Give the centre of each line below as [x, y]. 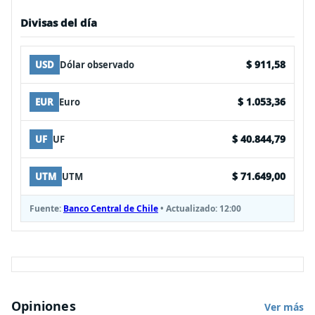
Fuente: [46, 208]
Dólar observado [97, 64]
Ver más [284, 307]
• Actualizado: [189, 208]
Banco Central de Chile [111, 208]
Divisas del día [59, 22]
